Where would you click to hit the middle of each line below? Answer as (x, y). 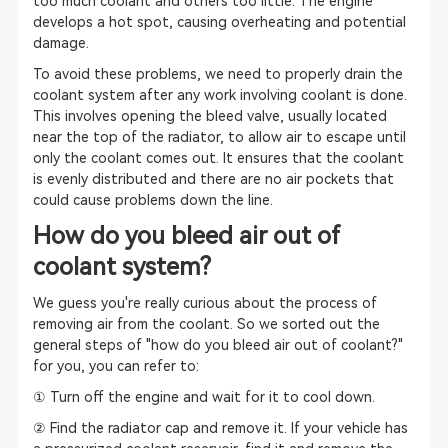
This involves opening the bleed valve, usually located (209, 116)
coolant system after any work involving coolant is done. (219, 95)
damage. (60, 43)
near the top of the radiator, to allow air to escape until (219, 137)
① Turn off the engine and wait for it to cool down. (203, 397)
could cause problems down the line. (152, 200)
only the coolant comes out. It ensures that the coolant (218, 158)
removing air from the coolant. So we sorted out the (206, 324)
